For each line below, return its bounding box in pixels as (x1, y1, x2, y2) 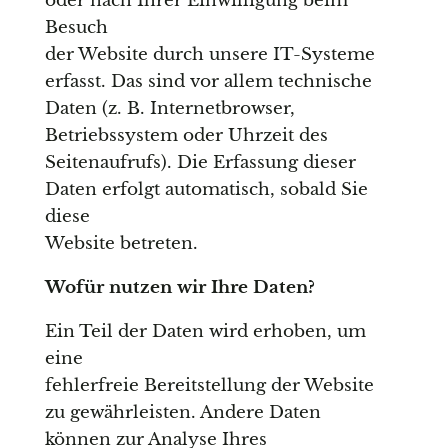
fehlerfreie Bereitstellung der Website (44, 375, 374, 397)
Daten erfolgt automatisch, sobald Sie (44, 179, 368, 201)
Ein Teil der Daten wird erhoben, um (44, 321, 366, 343)
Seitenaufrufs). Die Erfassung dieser (44, 152, 356, 174)
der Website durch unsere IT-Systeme (44, 44, 375, 66)
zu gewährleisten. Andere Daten (44, 402, 321, 424)
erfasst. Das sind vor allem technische (44, 71, 372, 93)
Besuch (44, 17, 108, 39)
